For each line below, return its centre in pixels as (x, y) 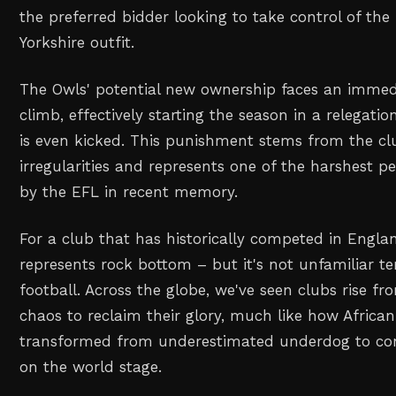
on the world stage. (91, 366)
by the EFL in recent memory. (129, 191)
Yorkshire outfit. (77, 42)
